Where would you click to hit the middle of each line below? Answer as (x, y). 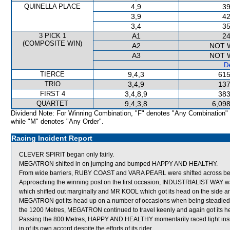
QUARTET (52, 103)
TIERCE (52, 74)
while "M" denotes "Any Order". (57, 121)
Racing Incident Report (52, 138)
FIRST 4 (52, 94)
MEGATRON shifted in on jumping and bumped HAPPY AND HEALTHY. (118, 164)
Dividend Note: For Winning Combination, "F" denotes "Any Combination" (119, 113)
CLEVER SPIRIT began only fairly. (66, 155)
